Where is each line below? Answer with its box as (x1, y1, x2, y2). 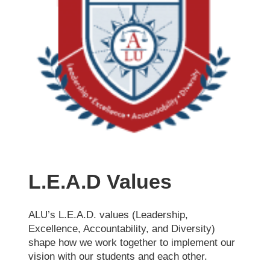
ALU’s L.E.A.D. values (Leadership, (28, 209, 189, 221)
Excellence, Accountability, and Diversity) (28, 222, 216, 234)
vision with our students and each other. (28, 250, 208, 262)
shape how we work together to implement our (28, 236, 236, 248)
